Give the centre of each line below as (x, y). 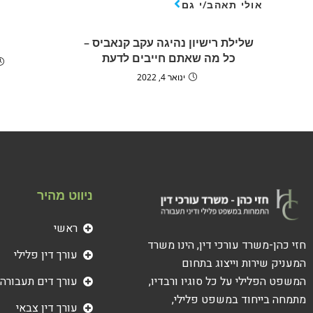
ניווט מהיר (65, 195)
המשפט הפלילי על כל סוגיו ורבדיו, (227, 282)
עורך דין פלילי (45, 255)
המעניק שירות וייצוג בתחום (244, 264)
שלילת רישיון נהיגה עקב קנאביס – (168, 42)
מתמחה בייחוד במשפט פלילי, (239, 300)
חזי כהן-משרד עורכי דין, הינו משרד (227, 246)
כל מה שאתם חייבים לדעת (168, 58)
